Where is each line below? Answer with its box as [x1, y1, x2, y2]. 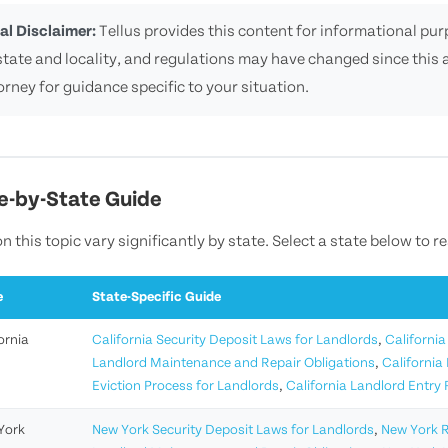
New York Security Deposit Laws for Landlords [92, 423, 374, 439]
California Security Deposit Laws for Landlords [92, 333, 378, 349]
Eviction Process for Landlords [92, 379, 279, 395]
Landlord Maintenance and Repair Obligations [92, 356, 375, 372]
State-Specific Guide [92, 290, 221, 306]
